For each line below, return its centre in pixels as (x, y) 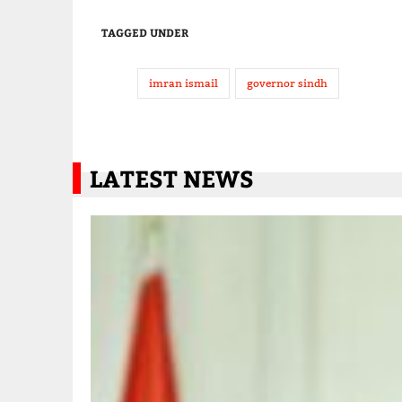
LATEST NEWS (171, 179)
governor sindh (287, 83)
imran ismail (183, 83)
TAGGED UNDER (144, 33)
